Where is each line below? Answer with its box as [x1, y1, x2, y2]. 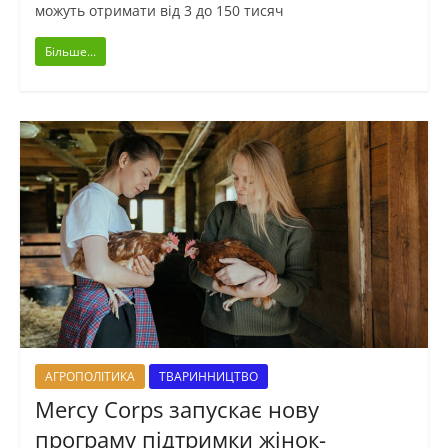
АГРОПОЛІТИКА [44, 368, 135, 386]
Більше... [44, 43, 96, 61]
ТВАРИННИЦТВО [158, 368, 258, 386]
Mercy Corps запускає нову [34, 394, 319, 425]
